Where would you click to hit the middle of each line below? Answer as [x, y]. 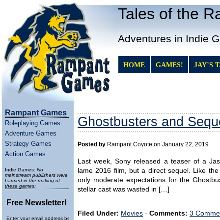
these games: [20, 186]
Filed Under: [98, 213]
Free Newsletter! [37, 203]
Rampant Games [36, 113]
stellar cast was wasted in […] [124, 189]
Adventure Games [31, 133]
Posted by [92, 144]
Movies [132, 213]
